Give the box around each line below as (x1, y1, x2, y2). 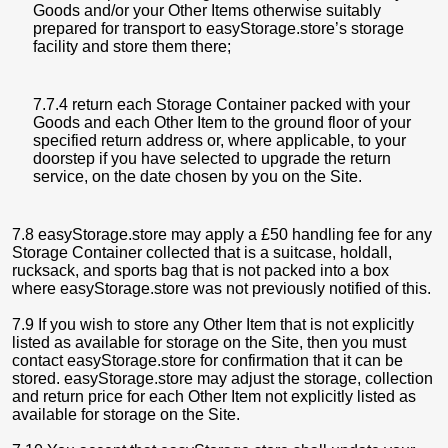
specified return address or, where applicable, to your (33, 132, 406, 149)
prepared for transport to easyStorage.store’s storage (33, 20, 404, 37)
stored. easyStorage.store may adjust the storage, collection (12, 370, 433, 387)
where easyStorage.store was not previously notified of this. (12, 280, 431, 297)
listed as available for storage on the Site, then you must (12, 334, 406, 351)
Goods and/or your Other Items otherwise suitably (33, 2, 381, 19)
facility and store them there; (33, 38, 231, 55)
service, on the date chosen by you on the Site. (33, 168, 362, 185)
